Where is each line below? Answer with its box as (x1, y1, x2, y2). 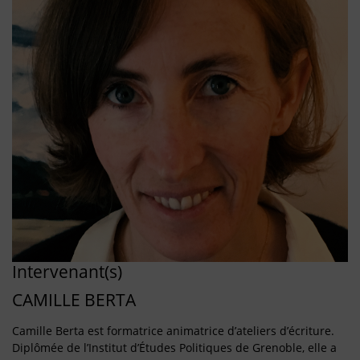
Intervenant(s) (12, 260, 122, 283)
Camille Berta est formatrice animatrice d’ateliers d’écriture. (12, 322, 334, 338)
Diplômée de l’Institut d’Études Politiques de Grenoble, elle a (12, 339, 337, 355)
